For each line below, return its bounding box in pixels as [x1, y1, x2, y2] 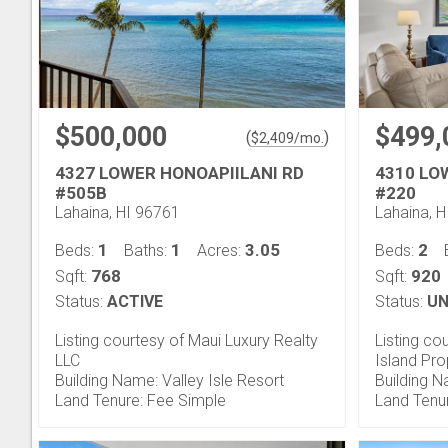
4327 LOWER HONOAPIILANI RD [55, 163, 304, 183]
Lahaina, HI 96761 [55, 203, 180, 222]
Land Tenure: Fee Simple [55, 391, 226, 410]
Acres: [197, 241, 245, 260]
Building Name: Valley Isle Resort [55, 371, 284, 390]
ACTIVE [107, 292, 163, 311]
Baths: [124, 241, 171, 260]
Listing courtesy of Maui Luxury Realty [55, 331, 318, 350]
